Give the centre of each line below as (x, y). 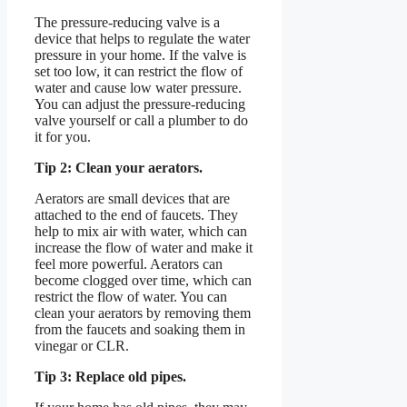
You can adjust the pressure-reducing (140, 104)
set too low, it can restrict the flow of (139, 71)
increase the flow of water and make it (144, 247)
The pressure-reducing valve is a (127, 22)
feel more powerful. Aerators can (129, 263)
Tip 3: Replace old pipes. (110, 376)
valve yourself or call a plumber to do (141, 120)
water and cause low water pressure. (138, 87)
